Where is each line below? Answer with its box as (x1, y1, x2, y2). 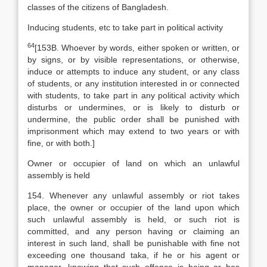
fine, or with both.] (27, 138, 95, 148)
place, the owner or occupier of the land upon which (27, 203, 240, 212)
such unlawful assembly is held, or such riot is (27, 215, 240, 224)
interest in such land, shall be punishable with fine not (27, 238, 240, 248)
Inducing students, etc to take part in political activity (27, 23, 223, 32)
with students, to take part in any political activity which (27, 91, 240, 100)
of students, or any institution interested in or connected (27, 79, 240, 88)
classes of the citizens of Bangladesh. (27, 2, 169, 12)
